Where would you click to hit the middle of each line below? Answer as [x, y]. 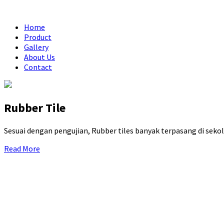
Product [38, 37]
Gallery [36, 47]
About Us [39, 57]
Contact [38, 67]
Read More [22, 148]
